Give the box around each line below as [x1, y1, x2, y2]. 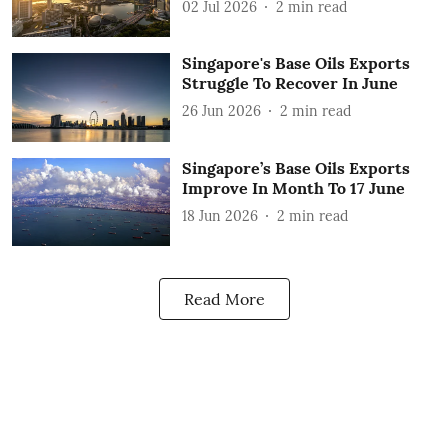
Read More [183, 289, 265, 310]
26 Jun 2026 [181, 102, 261, 121]
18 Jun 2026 [181, 206, 258, 225]
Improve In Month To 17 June [181, 177, 405, 198]
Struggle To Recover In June [181, 73, 398, 94]
